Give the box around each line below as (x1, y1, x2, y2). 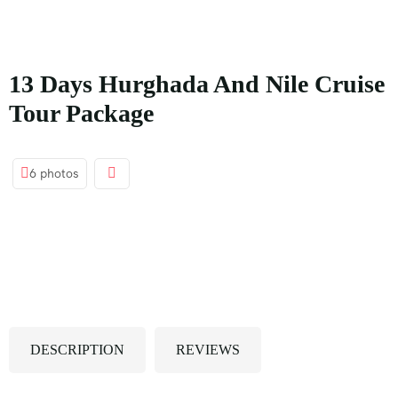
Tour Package (9, 99, 154, 127)
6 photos (29, 165, 79, 182)
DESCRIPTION (30, 341, 124, 357)
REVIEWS (176, 341, 240, 357)
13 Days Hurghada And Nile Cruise (9, 69, 385, 98)
